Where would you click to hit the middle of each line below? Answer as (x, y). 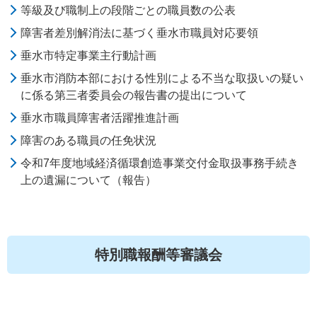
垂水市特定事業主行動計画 (89, 56)
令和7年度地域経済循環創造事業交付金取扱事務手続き (160, 163)
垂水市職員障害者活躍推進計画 (100, 118)
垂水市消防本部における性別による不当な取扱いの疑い (162, 78)
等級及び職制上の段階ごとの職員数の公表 (128, 10)
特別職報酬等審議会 (158, 255)
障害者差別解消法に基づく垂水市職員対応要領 (140, 33)
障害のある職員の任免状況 (89, 140)
